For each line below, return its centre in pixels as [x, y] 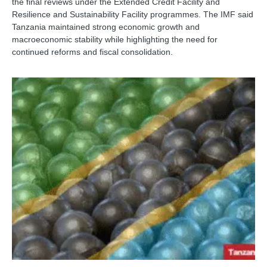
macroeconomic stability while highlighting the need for [115, 40]
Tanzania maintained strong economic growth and [106, 27]
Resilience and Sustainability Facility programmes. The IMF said [133, 15]
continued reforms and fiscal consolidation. [92, 52]
